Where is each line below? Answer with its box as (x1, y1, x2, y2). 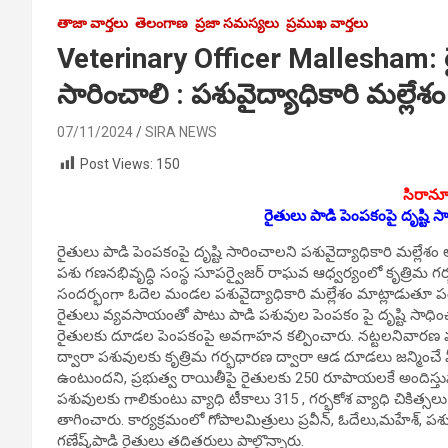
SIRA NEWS (145, 123, 217, 140)
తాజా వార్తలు (57, 14, 128, 31)
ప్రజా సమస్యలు (195, 14, 279, 31)
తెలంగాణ (135, 14, 188, 31)
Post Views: (80, 155, 153, 172)
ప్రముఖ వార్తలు (286, 14, 368, 31)
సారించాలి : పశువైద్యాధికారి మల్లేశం (57, 77, 445, 111)
